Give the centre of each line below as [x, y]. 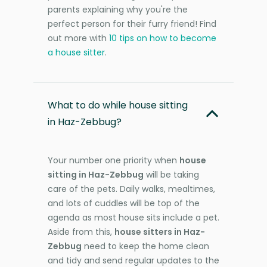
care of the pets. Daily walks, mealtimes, [131, 189]
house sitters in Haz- [160, 232]
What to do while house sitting [118, 105]
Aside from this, [81, 232]
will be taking [171, 174]
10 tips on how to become [163, 38]
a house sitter [76, 52]
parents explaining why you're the [118, 9]
